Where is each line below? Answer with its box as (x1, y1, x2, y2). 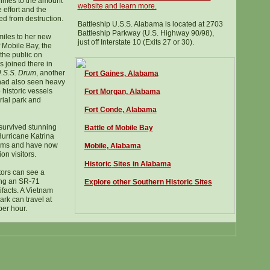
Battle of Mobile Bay (84, 124, 153, 132)
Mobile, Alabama (84, 142, 141, 150)
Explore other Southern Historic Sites (84, 178, 212, 186)
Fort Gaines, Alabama (84, 69, 159, 78)
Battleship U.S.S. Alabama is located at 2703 (77, 20, 223, 28)
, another (36, 69, 65, 77)
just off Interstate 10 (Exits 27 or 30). (77, 38, 194, 46)
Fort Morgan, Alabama (84, 87, 160, 96)
